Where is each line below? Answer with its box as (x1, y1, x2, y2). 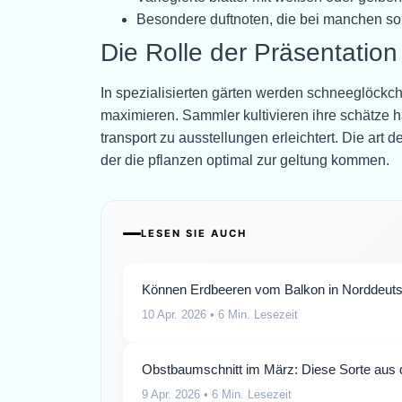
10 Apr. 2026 (142, 308, 206, 322)
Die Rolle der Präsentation (100, 39, 398, 67)
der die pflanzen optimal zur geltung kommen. (100, 153, 389, 169)
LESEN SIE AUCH (141, 227, 247, 240)
